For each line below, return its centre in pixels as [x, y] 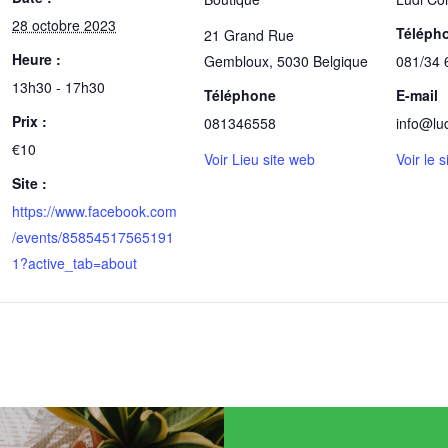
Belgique [340, 61]
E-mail [417, 95]
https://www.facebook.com [94, 211]
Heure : [36, 59]
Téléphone [240, 95]
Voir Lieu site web [259, 159]
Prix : [29, 121]
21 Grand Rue [249, 35]
